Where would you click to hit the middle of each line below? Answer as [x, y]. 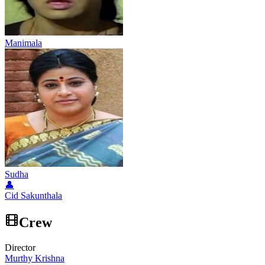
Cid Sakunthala [33, 196]
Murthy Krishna [35, 258]
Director [20, 248]
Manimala [23, 43]
